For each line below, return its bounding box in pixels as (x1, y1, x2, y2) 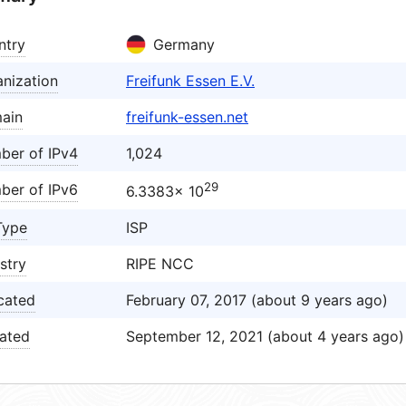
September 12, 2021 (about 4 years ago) (126, 327, 404, 345)
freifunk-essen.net (126, 108, 248, 126)
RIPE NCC (126, 255, 194, 273)
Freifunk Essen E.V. (126, 72, 255, 90)
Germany (153, 35, 215, 53)
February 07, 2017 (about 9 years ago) (126, 291, 388, 309)
